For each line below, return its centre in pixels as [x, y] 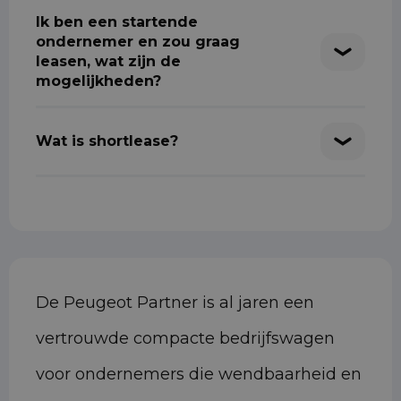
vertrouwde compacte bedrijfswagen [185, 339]
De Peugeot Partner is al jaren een [175, 303]
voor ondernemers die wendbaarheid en [199, 375]
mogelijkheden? [98, 81]
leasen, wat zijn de [108, 62]
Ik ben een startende [117, 22]
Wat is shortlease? [107, 141]
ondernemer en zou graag [138, 42]
